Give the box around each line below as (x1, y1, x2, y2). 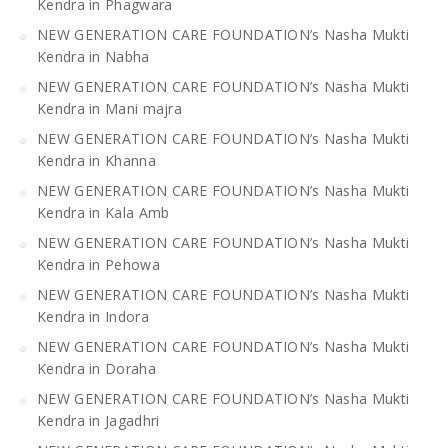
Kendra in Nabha (37, 46, 150, 66)
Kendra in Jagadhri (37, 410, 160, 430)
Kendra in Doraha (37, 358, 156, 378)
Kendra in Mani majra (37, 98, 183, 118)
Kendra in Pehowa (37, 254, 160, 274)
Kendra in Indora (37, 306, 149, 326)
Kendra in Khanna (37, 150, 156, 170)
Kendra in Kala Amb (37, 202, 170, 222)
